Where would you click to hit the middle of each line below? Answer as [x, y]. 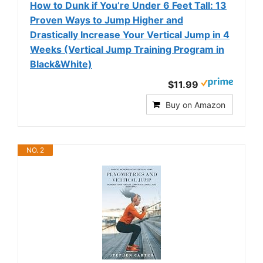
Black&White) [61, 64]
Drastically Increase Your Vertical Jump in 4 [130, 35]
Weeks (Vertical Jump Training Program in [127, 49]
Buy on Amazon [195, 105]
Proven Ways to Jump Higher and [107, 20]
